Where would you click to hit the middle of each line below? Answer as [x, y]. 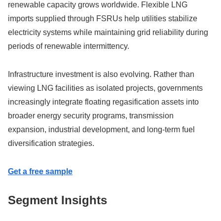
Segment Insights [57, 200]
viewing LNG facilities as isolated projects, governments [105, 88]
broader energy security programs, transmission [91, 116]
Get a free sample [40, 172]
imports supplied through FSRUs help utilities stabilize [103, 19]
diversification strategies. [51, 144]
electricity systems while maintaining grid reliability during [108, 33]
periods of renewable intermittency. [69, 46]
